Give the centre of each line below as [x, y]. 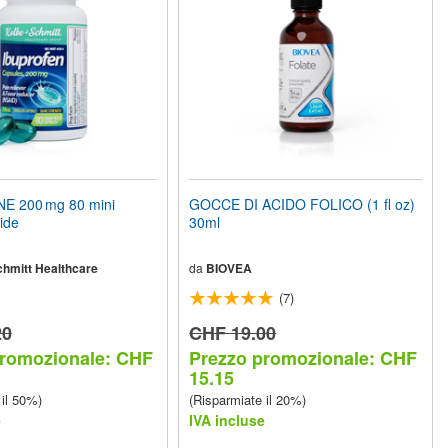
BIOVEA [229, 268]
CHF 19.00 [233, 333]
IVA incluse [227, 420]
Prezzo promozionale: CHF [303, 358]
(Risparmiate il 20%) [248, 399]
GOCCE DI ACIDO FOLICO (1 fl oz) [302, 204]
